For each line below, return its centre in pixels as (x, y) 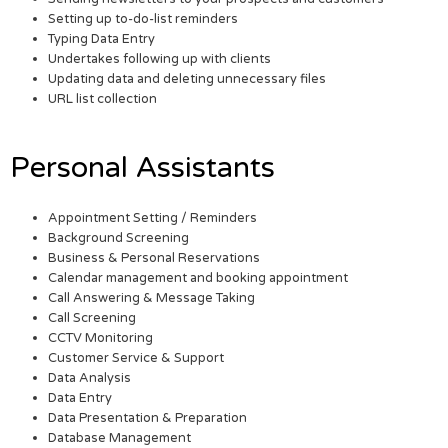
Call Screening (92, 318)
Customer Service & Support (136, 358)
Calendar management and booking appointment (198, 278)
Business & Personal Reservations (154, 258)
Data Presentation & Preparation (148, 418)
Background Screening (119, 238)
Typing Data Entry (102, 39)
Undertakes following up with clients (160, 59)
